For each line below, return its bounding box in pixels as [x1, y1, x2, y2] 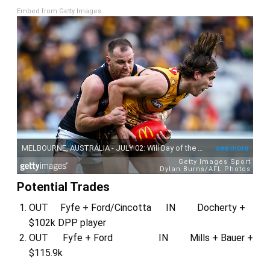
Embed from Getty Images [16, 7, 101, 15]
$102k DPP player [28, 216, 106, 228]
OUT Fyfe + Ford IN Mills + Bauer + [28, 231, 253, 243]
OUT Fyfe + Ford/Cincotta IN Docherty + [28, 201, 245, 213]
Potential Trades [16, 179, 110, 194]
